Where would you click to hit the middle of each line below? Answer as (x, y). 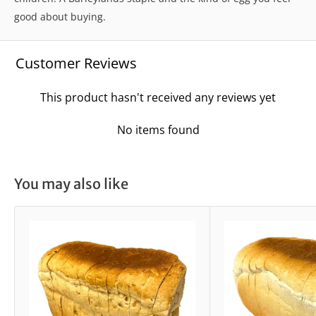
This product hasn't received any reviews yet (158, 97)
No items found (158, 129)
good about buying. (60, 16)
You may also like (71, 183)
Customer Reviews (77, 63)
